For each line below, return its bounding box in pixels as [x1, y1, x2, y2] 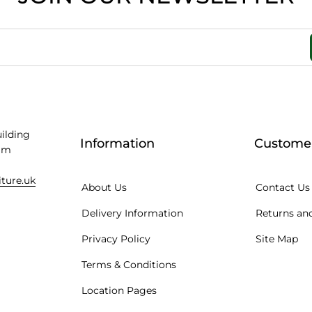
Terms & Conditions [81, 258, 177, 272]
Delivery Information [81, 207, 184, 220]
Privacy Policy [81, 233, 151, 246]
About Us [81, 181, 127, 194]
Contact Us [255, 181, 310, 194]
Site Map [255, 233, 298, 246]
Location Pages [81, 284, 157, 297]
